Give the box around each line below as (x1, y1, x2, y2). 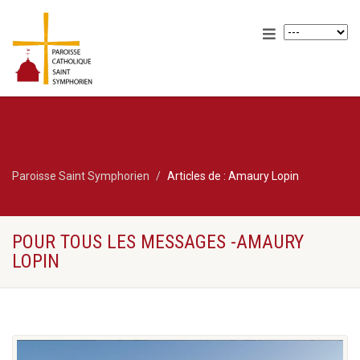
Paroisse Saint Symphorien (12, 170, 149, 182)
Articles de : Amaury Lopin (167, 170, 299, 182)
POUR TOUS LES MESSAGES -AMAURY (12, 231, 304, 253)
